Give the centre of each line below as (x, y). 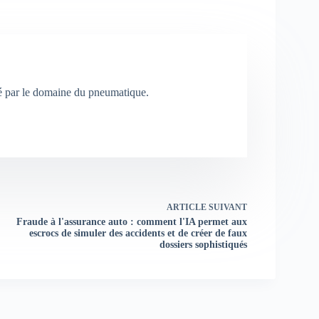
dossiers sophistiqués (203, 245)
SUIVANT (226, 208)
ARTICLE (186, 208)
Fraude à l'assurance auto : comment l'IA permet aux (131, 222)
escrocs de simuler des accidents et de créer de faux (138, 234)
